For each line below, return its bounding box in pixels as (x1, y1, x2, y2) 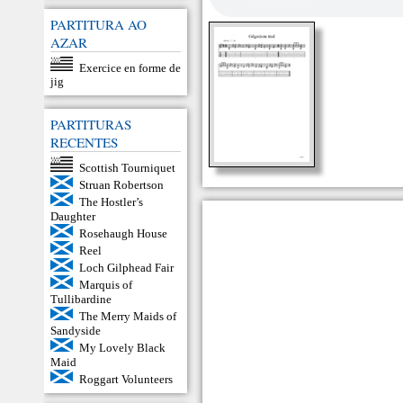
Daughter (50, 209, 95, 223)
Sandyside (50, 323, 101, 337)
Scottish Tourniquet (78, 160, 175, 175)
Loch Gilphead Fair (78, 260, 174, 274)
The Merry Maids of (78, 309, 176, 323)
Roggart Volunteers (78, 372, 173, 386)
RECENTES (50, 133, 118, 152)
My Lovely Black (78, 340, 166, 354)
